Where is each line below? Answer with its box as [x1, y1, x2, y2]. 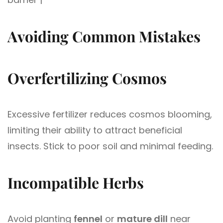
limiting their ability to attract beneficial [7, 123, 182, 136]
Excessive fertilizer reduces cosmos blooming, [7, 108, 212, 120]
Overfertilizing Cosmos [7, 68, 167, 88]
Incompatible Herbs [7, 172, 144, 193]
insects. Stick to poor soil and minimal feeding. [7, 139, 213, 152]
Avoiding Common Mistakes [7, 26, 201, 46]
